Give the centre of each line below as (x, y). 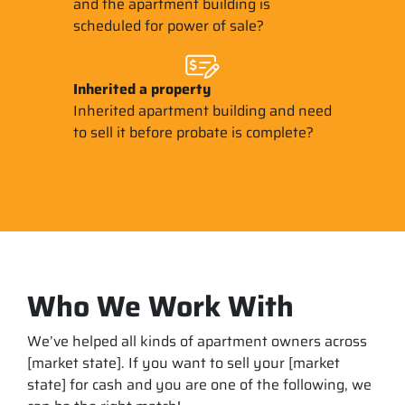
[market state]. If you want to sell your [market (184, 363)
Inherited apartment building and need (202, 110)
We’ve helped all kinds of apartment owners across (197, 341)
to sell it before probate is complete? (193, 132)
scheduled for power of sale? (168, 25)
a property (174, 89)
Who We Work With (160, 306)
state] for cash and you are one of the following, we (199, 384)
